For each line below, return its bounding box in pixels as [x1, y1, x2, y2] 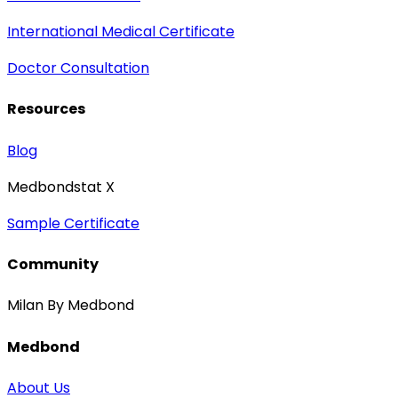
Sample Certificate [7, 212, 139, 234]
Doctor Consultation [7, 58, 149, 79]
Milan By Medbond [7, 295, 134, 316]
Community [7, 254, 99, 275]
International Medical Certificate [7, 21, 235, 43]
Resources [7, 99, 85, 120]
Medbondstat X [7, 176, 115, 197]
